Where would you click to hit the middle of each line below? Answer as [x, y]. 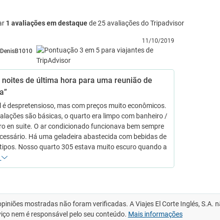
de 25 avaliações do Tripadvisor [136, 23]
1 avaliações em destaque [46, 23]
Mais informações [155, 214]
